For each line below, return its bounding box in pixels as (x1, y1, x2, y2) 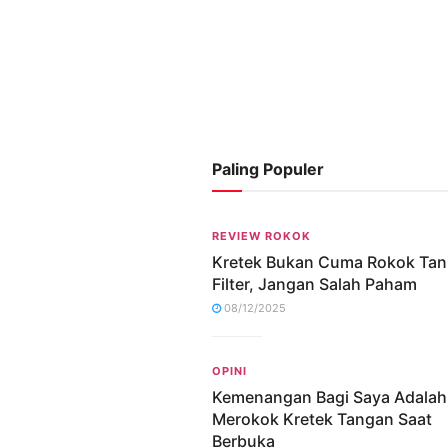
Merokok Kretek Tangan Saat (212, 408, 432, 429)
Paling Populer (212, 158, 324, 179)
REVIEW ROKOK (212, 228, 311, 243)
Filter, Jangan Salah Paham (212, 273, 417, 294)
